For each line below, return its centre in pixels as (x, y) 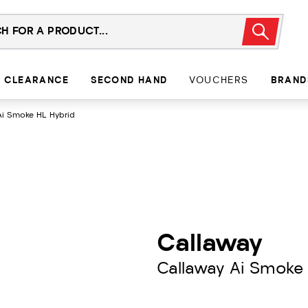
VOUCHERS (219, 81)
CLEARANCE (37, 81)
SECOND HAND (129, 81)
